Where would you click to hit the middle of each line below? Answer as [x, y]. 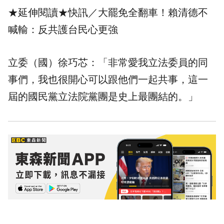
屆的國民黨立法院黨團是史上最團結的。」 [103, 97]
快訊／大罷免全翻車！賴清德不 [138, 13]
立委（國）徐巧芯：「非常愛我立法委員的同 [108, 63]
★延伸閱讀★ [38, 13]
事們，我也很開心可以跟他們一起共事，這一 [108, 80]
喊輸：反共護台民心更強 [63, 30]
